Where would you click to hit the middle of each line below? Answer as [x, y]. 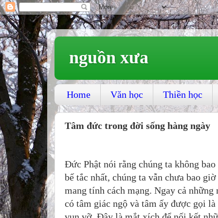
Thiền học [183, 94]
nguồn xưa [109, 57]
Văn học [127, 94]
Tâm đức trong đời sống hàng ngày [137, 126]
